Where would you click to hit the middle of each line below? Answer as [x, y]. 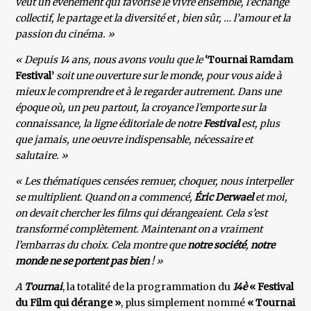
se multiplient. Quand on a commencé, [104, 197]
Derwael [236, 197]
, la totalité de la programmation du [147, 287]
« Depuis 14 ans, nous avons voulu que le [109, 60]
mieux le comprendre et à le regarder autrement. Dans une [149, 92]
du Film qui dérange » [68, 303]
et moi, [272, 197]
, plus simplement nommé [184, 303]
